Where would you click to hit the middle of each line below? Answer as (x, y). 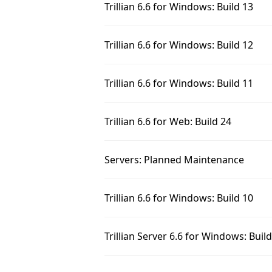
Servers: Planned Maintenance (174, 160)
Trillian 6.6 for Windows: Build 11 (179, 83)
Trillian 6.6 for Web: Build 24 (168, 121)
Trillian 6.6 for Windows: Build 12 (179, 45)
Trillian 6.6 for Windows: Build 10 (179, 198)
